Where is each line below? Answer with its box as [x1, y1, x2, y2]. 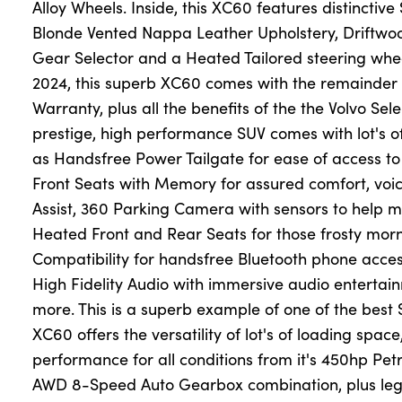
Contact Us [16, 202, 83, 220]
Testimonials [16, 87, 94, 105]
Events [16, 173, 58, 191]
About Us [16, 58, 72, 76]
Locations [16, 116, 76, 134]
